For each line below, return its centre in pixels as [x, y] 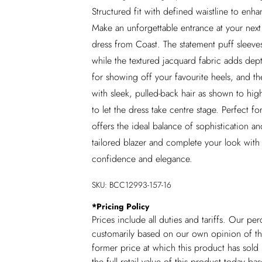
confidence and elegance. [142, 159]
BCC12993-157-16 [140, 185]
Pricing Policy [123, 206]
